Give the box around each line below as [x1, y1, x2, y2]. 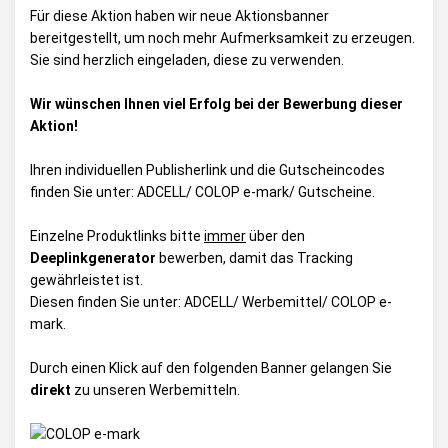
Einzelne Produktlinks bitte [30, 228, 204, 244]
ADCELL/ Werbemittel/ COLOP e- [184, 294, 392, 310]
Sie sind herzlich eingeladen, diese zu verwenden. [30, 52, 344, 68]
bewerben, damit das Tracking [156, 250, 353, 266]
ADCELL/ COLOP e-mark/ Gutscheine [137, 184, 372, 200]
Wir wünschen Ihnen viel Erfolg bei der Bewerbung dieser [30, 96, 403, 112]
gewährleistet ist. [30, 272, 143, 288]
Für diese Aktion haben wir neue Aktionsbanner [30, 8, 329, 24]
